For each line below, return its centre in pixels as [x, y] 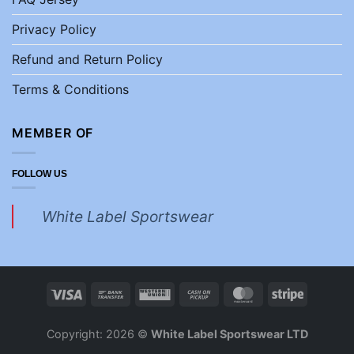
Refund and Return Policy [87, 60]
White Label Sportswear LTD [229, 333]
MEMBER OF [53, 133]
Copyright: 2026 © [98, 333]
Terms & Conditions [70, 90]
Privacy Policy [54, 30]
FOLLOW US [40, 173]
